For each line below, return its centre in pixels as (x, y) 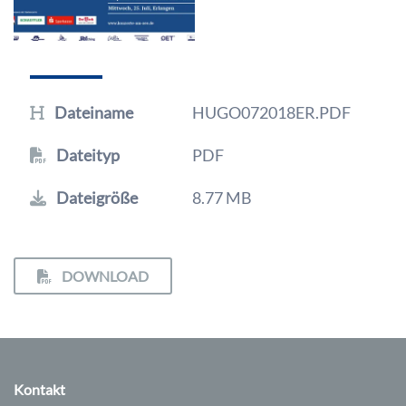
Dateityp (87, 155)
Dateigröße (96, 198)
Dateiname (92, 113)
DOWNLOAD (104, 276)
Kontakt (39, 390)
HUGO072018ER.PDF (272, 113)
